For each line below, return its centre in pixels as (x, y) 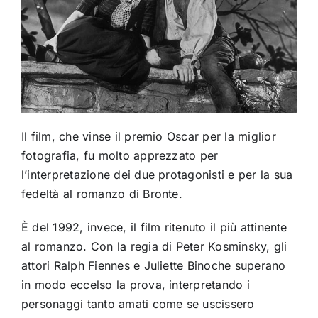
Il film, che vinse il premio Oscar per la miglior (148, 136)
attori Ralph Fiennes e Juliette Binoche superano (153, 265)
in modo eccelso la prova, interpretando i (135, 284)
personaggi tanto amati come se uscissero (138, 303)
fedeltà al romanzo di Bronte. (102, 193)
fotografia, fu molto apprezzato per (120, 155)
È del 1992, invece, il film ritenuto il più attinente (154, 227)
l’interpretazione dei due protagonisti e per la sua (157, 174)
